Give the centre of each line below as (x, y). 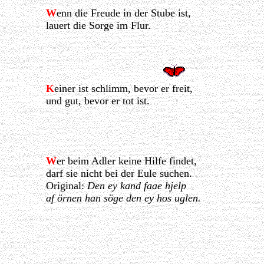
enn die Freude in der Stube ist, (123, 13)
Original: (66, 186)
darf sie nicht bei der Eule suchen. (119, 174)
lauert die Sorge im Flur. (98, 26)
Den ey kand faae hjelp (136, 186)
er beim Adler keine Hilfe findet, (126, 161)
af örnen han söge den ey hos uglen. (123, 198)
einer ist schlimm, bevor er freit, (123, 89)
